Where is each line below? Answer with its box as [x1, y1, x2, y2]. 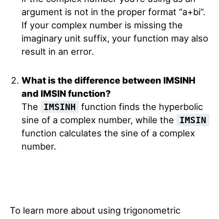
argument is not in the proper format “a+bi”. [21, 6, 205, 17]
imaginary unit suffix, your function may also [21, 33, 208, 44]
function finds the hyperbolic [78, 101, 203, 112]
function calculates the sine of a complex [21, 128, 195, 138]
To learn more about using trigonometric [10, 205, 180, 216]
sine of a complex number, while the [21, 114, 176, 125]
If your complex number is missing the [21, 20, 183, 30]
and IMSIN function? [21, 88, 111, 99]
